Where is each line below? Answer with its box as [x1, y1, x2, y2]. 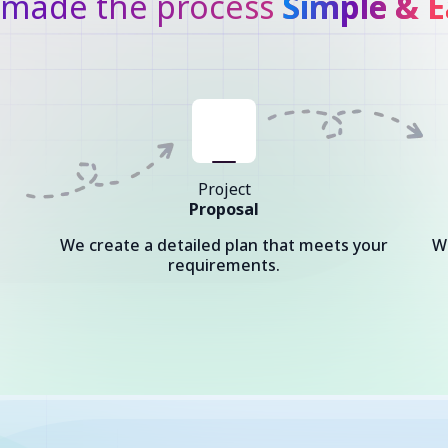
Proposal [189, 198, 259, 220]
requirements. [168, 254, 280, 276]
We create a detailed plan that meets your [60, 234, 388, 256]
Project [197, 178, 251, 200]
